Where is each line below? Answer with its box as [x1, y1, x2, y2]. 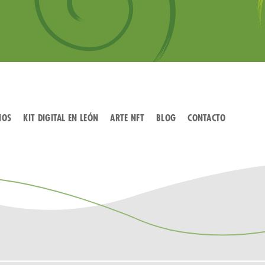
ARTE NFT [110, 114, 144, 124]
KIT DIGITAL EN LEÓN [23, 114, 99, 124]
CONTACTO [188, 114, 226, 124]
